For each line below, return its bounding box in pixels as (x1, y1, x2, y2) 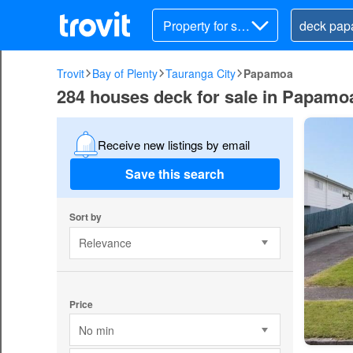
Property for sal (163, 16, 247, 35)
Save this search (125, 165, 225, 184)
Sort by (69, 209, 102, 224)
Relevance (78, 235, 132, 251)
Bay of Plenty (92, 65, 158, 81)
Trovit (57, 65, 84, 81)
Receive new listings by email (97, 136, 250, 153)
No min (78, 321, 114, 338)
